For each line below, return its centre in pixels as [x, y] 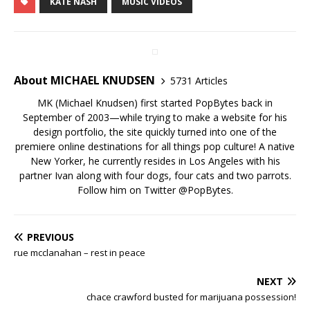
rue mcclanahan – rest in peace [80, 253]
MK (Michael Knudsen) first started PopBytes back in [155, 103]
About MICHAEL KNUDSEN [84, 81]
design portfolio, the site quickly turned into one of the [155, 132]
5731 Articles [199, 80]
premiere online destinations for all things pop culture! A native [155, 147]
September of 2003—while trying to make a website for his [155, 118]
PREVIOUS [51, 237]
